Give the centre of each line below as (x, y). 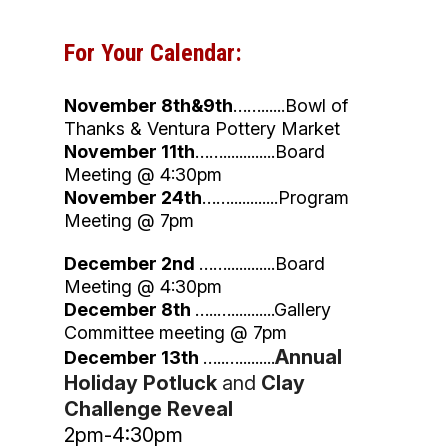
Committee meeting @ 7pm (175, 333)
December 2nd (131, 264)
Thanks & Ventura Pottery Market (204, 129)
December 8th (129, 310)
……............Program (275, 198)
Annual (308, 357)
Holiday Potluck (140, 383)
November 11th (129, 152)
